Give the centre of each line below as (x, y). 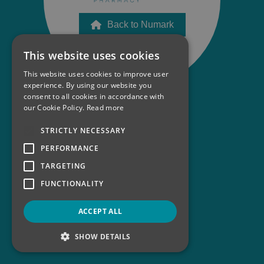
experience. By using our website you (88, 85)
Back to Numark (140, 24)
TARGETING (63, 166)
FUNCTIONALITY (72, 184)
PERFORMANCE (70, 148)
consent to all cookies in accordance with (94, 96)
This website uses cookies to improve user (96, 74)
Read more (105, 108)
